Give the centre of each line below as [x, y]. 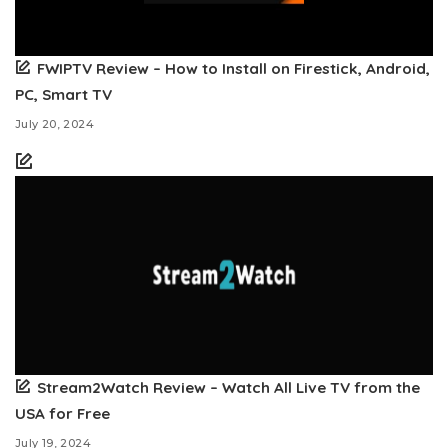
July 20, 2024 [55, 124]
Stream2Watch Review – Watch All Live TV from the [228, 388]
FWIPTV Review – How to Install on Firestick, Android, [233, 69]
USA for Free [62, 414]
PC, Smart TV [63, 95]
